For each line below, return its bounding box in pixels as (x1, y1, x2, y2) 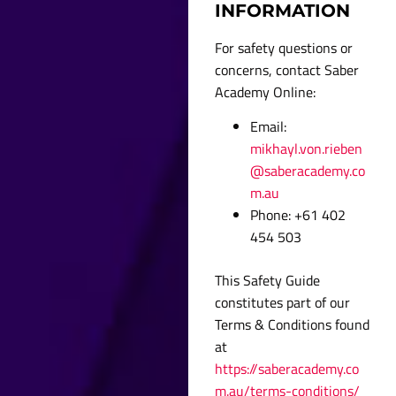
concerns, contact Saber (215, 58, 360, 80)
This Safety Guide (215, 270, 321, 292)
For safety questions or (215, 36, 354, 58)
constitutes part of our (215, 292, 351, 314)
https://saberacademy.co (215, 358, 360, 380)
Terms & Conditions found (215, 314, 370, 336)
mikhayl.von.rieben (250, 138, 363, 160)
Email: (250, 116, 287, 138)
